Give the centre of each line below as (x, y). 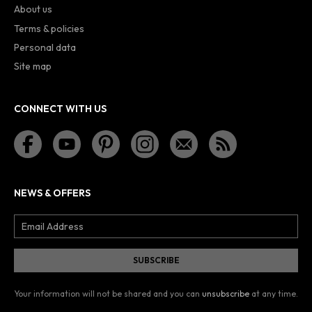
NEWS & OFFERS (52, 193)
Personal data (45, 48)
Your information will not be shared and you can (108, 294)
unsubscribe (226, 294)
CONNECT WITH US (60, 109)
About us (33, 9)
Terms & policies (49, 28)
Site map (33, 67)
